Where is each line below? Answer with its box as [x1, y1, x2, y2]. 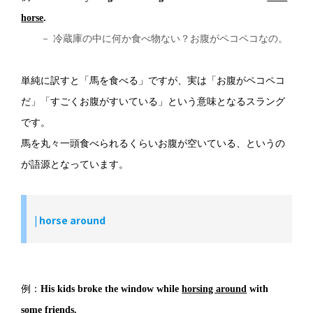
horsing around [182, 283, 247, 294]
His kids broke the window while [41, 283, 182, 294]
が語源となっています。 [21, 159, 129, 170]
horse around [39, 212, 106, 227]
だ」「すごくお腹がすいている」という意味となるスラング [21, 96, 286, 107]
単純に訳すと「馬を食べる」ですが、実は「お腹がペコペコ [21, 75, 286, 86]
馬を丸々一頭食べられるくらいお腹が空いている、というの [21, 138, 286, 149]
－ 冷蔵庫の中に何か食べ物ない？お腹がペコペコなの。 [21, 33, 289, 44]
